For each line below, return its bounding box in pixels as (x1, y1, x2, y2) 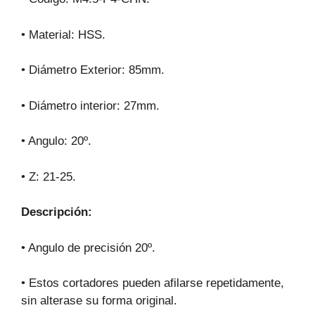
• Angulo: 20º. (21, 134, 91, 148)
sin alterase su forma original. (21, 294, 177, 308)
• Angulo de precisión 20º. (21, 240, 155, 255)
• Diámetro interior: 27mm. (21, 98, 160, 112)
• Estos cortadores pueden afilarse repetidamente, (21, 276, 284, 290)
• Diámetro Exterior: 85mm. (21, 63, 165, 77)
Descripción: (21, 205, 92, 219)
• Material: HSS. (21, 27, 105, 41)
